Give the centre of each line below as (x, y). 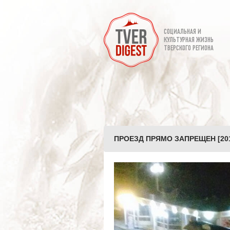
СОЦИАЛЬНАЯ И (183, 32)
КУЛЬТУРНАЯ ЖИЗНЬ (189, 40)
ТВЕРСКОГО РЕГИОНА (189, 49)
